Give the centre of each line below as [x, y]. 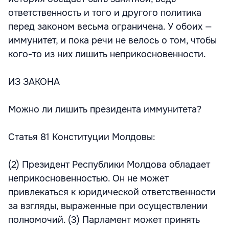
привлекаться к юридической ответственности [112, 192]
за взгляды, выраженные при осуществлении [108, 206]
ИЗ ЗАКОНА [34, 82]
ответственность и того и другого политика [105, 13]
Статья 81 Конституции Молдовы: [82, 137]
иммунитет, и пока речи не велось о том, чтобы [112, 40]
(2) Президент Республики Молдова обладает [109, 165]
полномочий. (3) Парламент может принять [104, 220]
